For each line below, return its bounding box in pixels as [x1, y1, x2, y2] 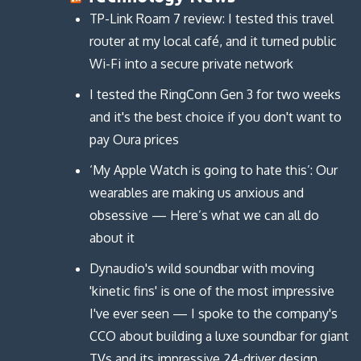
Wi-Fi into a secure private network [89, 55, 293, 72]
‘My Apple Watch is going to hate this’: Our [89, 161, 338, 178]
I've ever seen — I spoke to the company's [89, 305, 338, 322]
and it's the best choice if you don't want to [89, 108, 342, 125]
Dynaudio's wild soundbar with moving [89, 259, 314, 276]
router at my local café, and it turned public [89, 32, 337, 49]
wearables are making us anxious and [89, 184, 304, 201]
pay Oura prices [89, 131, 179, 147]
